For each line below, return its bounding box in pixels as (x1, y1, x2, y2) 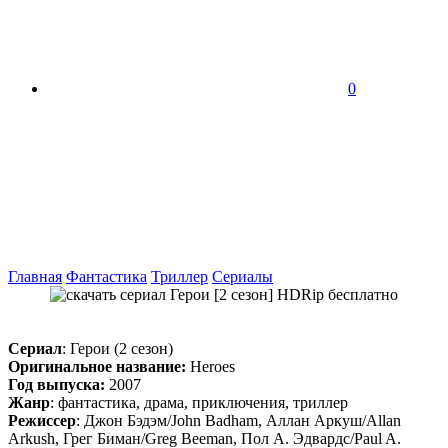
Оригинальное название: (8, 357, 186, 375)
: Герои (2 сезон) (62, 339, 173, 357)
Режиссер (8, 411, 76, 429)
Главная (8, 267, 62, 285)
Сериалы (212, 267, 273, 285)
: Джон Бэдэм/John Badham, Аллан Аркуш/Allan (76, 411, 401, 429)
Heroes (186, 357, 235, 375)
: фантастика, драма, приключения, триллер (50, 393, 348, 411)
